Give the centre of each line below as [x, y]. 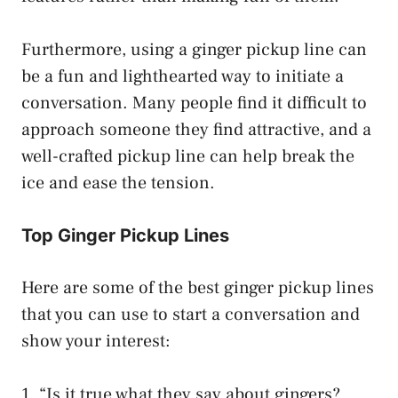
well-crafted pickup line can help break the [188, 156]
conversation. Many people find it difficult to [194, 103]
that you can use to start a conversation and [191, 314]
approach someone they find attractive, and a [196, 129]
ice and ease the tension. [118, 183]
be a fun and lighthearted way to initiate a [183, 76]
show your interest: [96, 341]
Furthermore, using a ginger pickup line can [194, 49]
